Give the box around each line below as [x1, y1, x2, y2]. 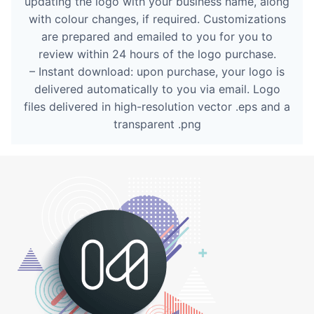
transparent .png [113, 116, 201, 131]
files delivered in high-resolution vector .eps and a [24, 99, 290, 114]
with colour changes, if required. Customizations [28, 11, 286, 26]
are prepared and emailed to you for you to [41, 29, 273, 43]
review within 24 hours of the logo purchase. [38, 46, 276, 61]
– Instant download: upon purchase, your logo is [29, 64, 285, 78]
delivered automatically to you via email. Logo [34, 81, 280, 96]
